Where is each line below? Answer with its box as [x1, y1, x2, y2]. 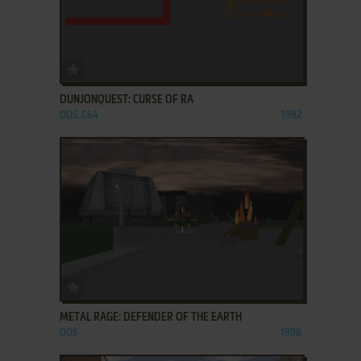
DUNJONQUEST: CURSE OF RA [59, 94, 193, 106]
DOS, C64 [59, 110, 98, 122]
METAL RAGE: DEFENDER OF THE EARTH [59, 312, 242, 324]
